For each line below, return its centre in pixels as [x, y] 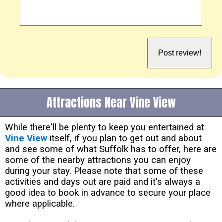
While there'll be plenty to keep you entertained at [105, 128]
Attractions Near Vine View [111, 103]
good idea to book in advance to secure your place [108, 193]
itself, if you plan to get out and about [124, 139]
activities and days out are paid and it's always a [103, 182]
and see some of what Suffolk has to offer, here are [111, 149]
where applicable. [40, 204]
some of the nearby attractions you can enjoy [98, 160]
